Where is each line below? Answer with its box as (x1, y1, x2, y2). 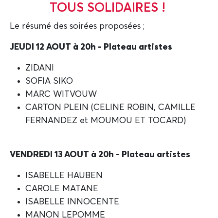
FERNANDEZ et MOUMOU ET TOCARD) (25, 116, 186, 125)
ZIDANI (25, 63, 54, 73)
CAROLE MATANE (25, 184, 98, 193)
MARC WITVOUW (25, 90, 97, 99)
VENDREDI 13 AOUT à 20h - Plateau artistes (10, 150, 190, 159)
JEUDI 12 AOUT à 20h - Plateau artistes (10, 42, 172, 52)
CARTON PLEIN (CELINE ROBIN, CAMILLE (25, 103, 196, 112)
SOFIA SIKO (25, 76, 73, 86)
